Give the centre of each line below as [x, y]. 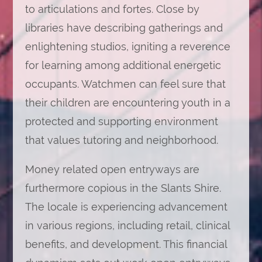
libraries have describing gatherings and [124, 28]
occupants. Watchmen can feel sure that [125, 84]
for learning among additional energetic [123, 65]
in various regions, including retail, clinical [127, 225]
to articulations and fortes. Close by [112, 9]
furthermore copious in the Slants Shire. [123, 188]
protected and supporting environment [121, 121]
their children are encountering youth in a [127, 103]
